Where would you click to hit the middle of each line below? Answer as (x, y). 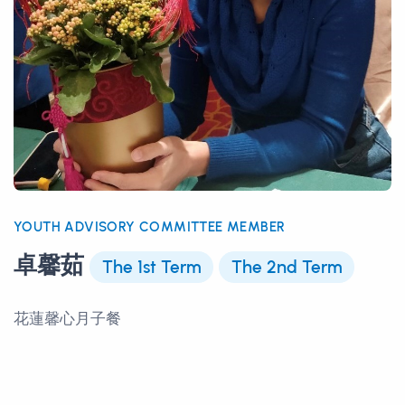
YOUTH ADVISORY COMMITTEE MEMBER (150, 227)
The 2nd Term (287, 267)
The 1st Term (151, 267)
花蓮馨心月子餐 (67, 318)
